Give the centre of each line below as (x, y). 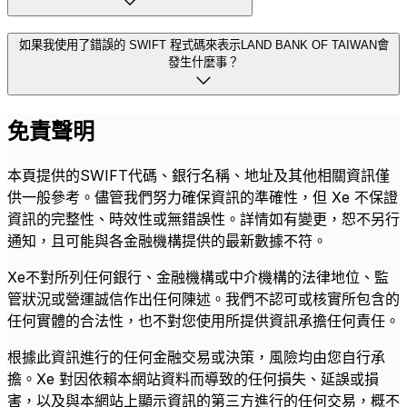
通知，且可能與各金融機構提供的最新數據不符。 (167, 241)
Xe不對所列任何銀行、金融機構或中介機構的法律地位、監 (198, 278)
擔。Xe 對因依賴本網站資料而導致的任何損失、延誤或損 (193, 379)
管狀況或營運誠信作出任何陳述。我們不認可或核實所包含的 (203, 299)
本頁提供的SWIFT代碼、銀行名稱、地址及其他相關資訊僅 (199, 176)
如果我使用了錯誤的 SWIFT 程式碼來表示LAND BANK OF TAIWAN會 (203, 45)
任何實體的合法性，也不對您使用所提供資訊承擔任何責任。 (203, 321)
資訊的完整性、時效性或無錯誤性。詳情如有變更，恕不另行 (203, 219)
